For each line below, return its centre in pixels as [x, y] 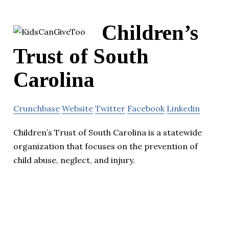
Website [77, 109]
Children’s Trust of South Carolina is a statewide [108, 133]
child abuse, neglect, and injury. [74, 160]
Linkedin [183, 109]
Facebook [146, 109]
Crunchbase [37, 109]
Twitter [110, 109]
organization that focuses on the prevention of [106, 146]
